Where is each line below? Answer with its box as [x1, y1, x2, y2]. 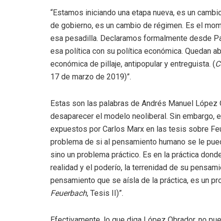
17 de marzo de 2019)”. [50, 72, 131, 81]
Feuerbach [50, 188, 87, 198]
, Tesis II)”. [87, 188, 123, 198]
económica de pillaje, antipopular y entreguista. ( [50, 59, 215, 69]
